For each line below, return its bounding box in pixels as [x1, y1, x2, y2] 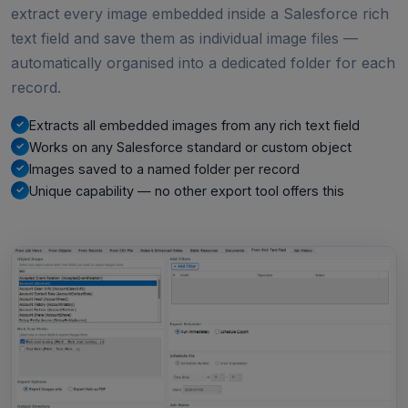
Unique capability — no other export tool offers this [29, 182, 344, 199]
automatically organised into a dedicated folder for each [11, 53, 395, 72]
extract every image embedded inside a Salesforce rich [11, 4, 389, 23]
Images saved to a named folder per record [29, 160, 300, 177]
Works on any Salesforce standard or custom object [29, 138, 352, 155]
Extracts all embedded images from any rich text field [29, 117, 360, 133]
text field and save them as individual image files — [11, 28, 358, 47]
